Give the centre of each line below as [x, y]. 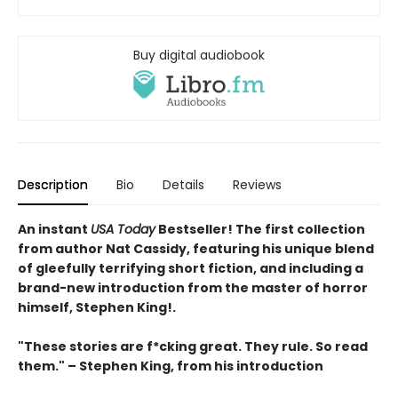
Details [183, 184]
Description [53, 184]
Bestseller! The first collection [260, 229]
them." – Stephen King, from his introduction [171, 366]
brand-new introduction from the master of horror [193, 287]
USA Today [123, 229]
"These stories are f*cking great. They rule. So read [193, 346]
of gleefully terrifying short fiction [135, 268]
